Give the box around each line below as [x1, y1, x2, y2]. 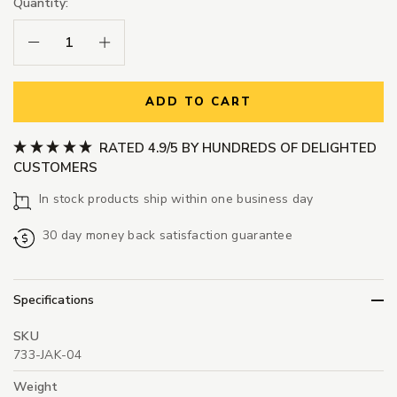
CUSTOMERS [13, 158, 97, 176]
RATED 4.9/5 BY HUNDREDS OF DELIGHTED [95, 138, 377, 157]
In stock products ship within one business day [38, 190, 314, 207]
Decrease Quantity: [27, 33, 136, 51]
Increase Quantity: [97, 33, 201, 51]
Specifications [13, 292, 94, 309]
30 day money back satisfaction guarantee [42, 226, 292, 244]
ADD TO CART [145, 94, 252, 111]
